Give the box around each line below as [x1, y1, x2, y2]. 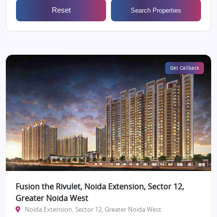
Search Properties [131, 6, 181, 14]
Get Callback [170, 65, 199, 72]
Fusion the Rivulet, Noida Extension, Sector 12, [15, 181, 184, 192]
